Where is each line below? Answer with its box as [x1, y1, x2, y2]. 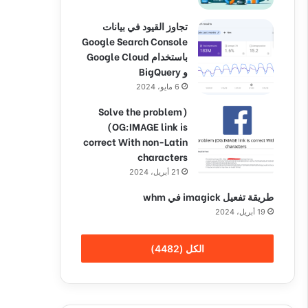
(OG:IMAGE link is [107, 119, 188, 133]
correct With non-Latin [83, 134, 188, 148]
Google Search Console [82, 34, 188, 48]
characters [137, 149, 188, 164]
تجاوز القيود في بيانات [102, 19, 188, 33]
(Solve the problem [98, 104, 182, 118]
